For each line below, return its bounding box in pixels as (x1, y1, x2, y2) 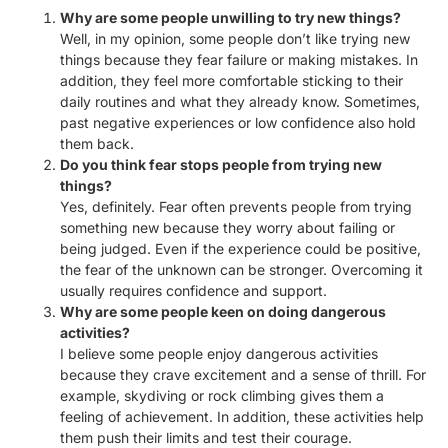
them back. (60, 134, 134, 152)
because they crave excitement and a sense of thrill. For (60, 365, 426, 383)
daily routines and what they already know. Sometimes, (60, 92, 420, 110)
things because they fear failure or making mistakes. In (60, 50, 418, 68)
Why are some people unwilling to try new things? (60, 8, 401, 26)
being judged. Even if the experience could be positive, (60, 239, 421, 257)
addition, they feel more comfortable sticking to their (60, 71, 403, 89)
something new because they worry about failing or (60, 218, 395, 236)
